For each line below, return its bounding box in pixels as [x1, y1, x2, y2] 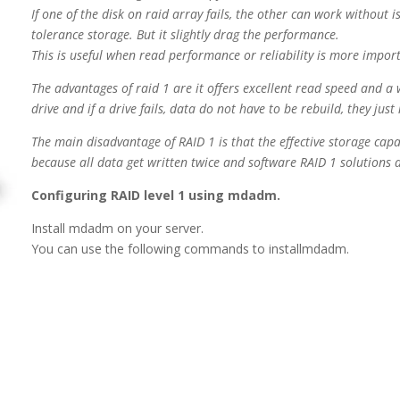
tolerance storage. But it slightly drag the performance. [31, 25, 340, 43]
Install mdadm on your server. [31, 219, 204, 237]
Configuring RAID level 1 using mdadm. [31, 186, 281, 204]
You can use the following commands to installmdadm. [31, 239, 350, 257]
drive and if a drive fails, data [31, 99, 200, 117]
